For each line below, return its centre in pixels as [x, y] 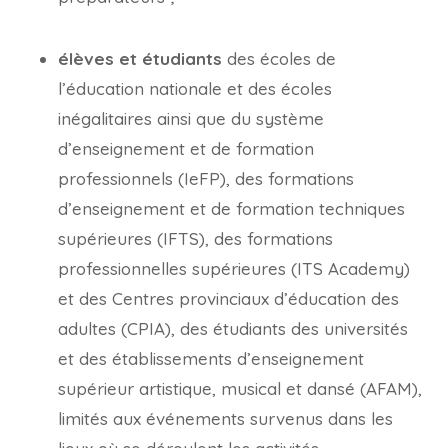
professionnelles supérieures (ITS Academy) [234, 268]
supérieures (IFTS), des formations [195, 238]
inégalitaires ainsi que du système [191, 118]
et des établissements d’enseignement [211, 358]
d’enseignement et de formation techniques [231, 208]
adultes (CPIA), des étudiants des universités [233, 328]
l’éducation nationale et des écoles [195, 88]
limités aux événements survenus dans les [225, 418]
